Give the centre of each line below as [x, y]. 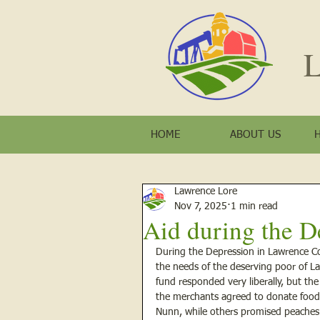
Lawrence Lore [206, 192]
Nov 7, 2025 [201, 207]
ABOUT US [255, 135]
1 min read [254, 207]
